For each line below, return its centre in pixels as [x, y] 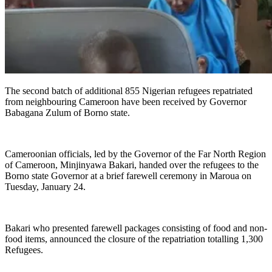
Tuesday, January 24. [45, 187]
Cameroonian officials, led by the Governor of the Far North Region [135, 154]
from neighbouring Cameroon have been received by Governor [126, 102]
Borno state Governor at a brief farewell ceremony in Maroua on [128, 176]
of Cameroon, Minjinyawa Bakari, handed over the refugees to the [132, 165]
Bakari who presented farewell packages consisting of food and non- [136, 228]
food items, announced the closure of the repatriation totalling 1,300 [134, 239]
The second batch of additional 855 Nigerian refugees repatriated [129, 91]
